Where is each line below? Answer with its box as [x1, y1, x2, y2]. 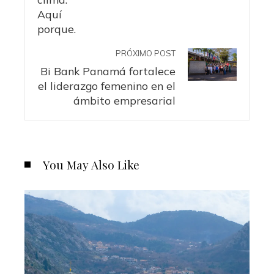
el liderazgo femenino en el [38, 78, 176, 92]
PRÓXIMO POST [116, 48, 176, 58]
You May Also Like [43, 156, 139, 172]
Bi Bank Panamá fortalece [40, 64, 176, 78]
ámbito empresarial [73, 93, 176, 107]
